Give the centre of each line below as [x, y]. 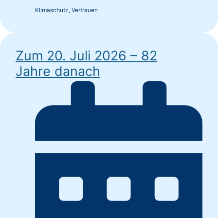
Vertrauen [85, 10]
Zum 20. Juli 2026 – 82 [86, 56]
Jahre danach [58, 72]
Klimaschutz [52, 10]
